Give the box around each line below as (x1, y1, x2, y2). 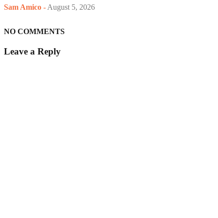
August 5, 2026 (47, 2, 95, 11)
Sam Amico (4, 2, 41, 11)
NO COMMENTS (4, 27, 65, 36)
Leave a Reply (4, 46, 61, 56)
